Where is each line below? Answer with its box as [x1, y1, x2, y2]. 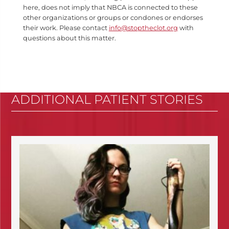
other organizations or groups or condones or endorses [22, 13, 203, 21]
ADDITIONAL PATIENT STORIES [11, 91, 203, 107]
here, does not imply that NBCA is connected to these [22, 3, 198, 11]
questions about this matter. [22, 34, 116, 42]
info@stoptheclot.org [108, 24, 178, 32]
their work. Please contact [22, 24, 109, 32]
